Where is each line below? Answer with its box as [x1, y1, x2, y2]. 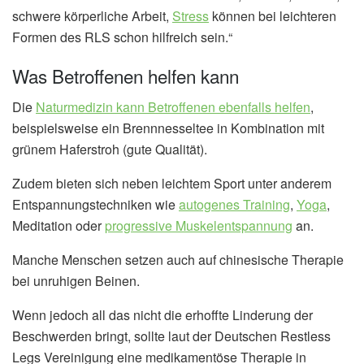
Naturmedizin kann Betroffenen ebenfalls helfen [36, 97, 310, 117]
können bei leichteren [209, 6, 336, 26]
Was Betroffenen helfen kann [12, 62, 239, 89]
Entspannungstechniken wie [12, 195, 179, 214]
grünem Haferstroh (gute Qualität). [12, 140, 207, 159]
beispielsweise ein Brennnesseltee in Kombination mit [12, 119, 324, 138]
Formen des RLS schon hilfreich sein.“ [12, 28, 232, 47]
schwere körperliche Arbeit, [12, 6, 172, 26]
